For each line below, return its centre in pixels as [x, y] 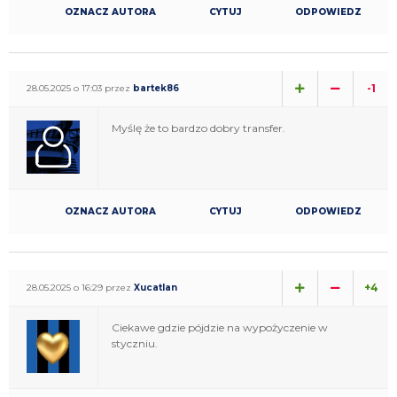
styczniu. [135, 343]
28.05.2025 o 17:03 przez [80, 88]
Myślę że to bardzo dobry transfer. [198, 128]
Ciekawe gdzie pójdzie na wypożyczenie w [220, 327]
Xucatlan [156, 287]
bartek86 [156, 88]
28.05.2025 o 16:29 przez [80, 287]
